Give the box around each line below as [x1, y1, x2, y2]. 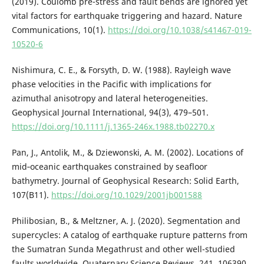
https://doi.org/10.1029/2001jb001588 [51, 189, 202, 201]
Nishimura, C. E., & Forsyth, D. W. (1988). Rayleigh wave [11, 64, 231, 76]
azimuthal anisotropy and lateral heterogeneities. [11, 93, 208, 104]
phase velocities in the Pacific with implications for [11, 78, 212, 90]
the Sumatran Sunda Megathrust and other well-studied [11, 243, 235, 255]
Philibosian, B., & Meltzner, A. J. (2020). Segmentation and [11, 215, 240, 227]
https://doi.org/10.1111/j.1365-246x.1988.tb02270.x [11, 121, 214, 133]
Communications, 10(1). [11, 24, 108, 36]
